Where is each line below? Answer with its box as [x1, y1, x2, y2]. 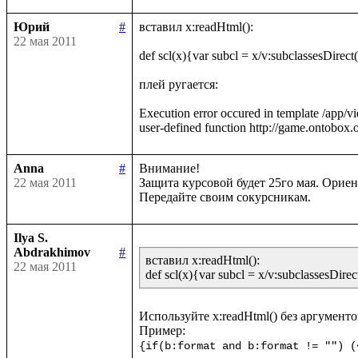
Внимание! [139, 161, 200, 175]
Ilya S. [14, 230, 48, 245]
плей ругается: [139, 77, 218, 91]
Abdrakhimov [14, 245, 90, 259]
